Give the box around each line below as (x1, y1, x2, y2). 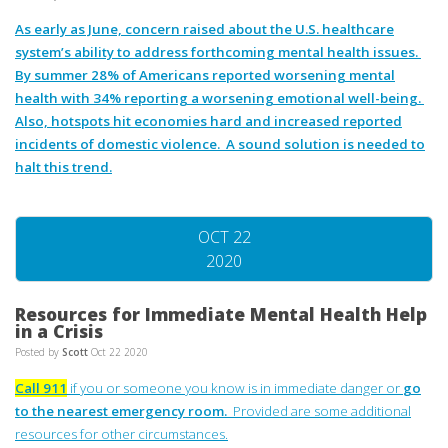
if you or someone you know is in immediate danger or (67, 378, 403, 397)
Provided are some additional (233, 401, 411, 420)
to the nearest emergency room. (15, 401, 233, 420)
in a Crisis (15, 319, 103, 344)
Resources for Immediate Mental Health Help (15, 302, 427, 327)
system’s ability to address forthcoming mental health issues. (15, 42, 421, 61)
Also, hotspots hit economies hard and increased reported (15, 111, 402, 130)
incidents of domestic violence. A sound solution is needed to (15, 134, 425, 153)
